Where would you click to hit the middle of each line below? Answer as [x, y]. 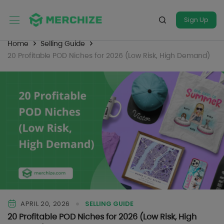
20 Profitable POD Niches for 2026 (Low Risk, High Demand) [109, 55]
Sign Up [196, 20]
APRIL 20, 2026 [45, 204]
